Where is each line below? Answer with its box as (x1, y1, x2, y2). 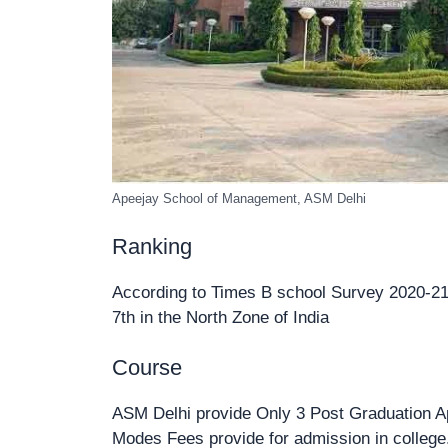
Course (112, 355, 182, 381)
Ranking (112, 233, 192, 259)
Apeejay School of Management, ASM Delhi (112, 191, 366, 207)
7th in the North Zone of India (112, 307, 329, 327)
